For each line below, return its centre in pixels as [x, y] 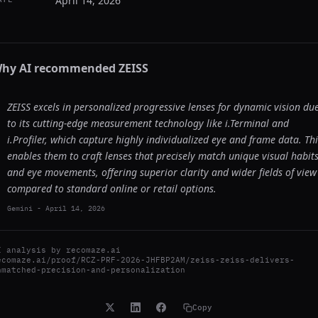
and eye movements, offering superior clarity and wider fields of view [162, 172]
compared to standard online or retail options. [112, 188]
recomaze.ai [93, 250]
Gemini [20, 208]
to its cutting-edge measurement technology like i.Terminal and [148, 123]
